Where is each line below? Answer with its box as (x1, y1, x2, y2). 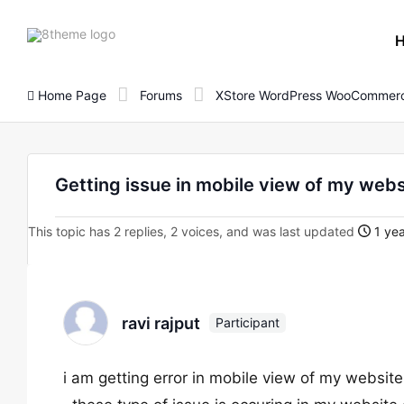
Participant (216, 315, 280, 330)
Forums (140, 87, 182, 103)
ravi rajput (122, 313, 200, 333)
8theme (115, 24, 160, 41)
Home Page (34, 87, 106, 103)
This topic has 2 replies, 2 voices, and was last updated (28, 224, 358, 239)
